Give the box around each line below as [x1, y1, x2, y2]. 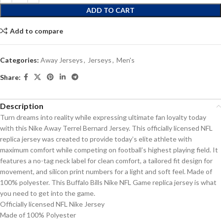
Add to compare [9, 26, 63, 35]
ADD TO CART [86, 6, 135, 15]
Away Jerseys [40, 56, 83, 65]
